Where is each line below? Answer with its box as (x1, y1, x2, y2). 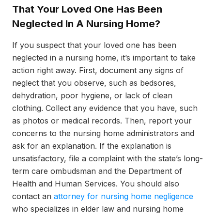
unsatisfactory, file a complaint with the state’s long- (12, 153, 203, 163)
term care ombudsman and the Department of (12, 166, 182, 176)
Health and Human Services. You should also (12, 178, 179, 188)
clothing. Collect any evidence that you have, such (12, 103, 198, 113)
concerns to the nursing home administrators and (12, 128, 194, 138)
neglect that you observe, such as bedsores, (12, 77, 176, 88)
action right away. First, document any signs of (12, 65, 184, 75)
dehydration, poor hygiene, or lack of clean (12, 90, 172, 100)
